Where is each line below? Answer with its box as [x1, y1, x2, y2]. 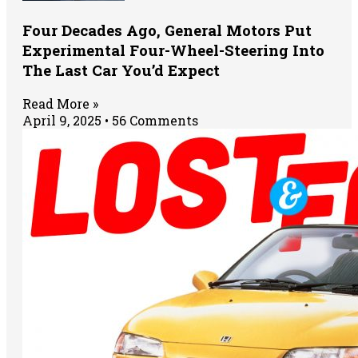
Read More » [22, 94, 98, 112]
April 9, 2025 [22, 111, 105, 129]
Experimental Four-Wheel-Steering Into [22, 40, 324, 61]
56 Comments [109, 111, 198, 129]
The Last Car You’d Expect [22, 60, 220, 81]
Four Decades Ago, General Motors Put [22, 20, 312, 41]
